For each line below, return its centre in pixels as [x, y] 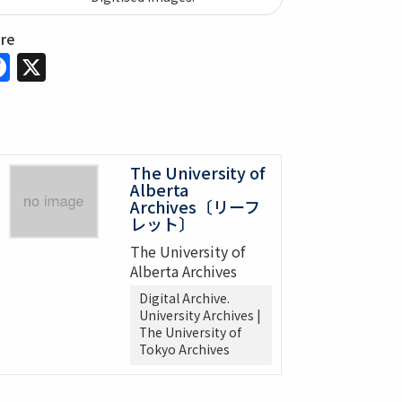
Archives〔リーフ [195, 207]
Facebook [76, 62]
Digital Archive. [184, 298]
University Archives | [200, 315]
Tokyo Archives [184, 350]
